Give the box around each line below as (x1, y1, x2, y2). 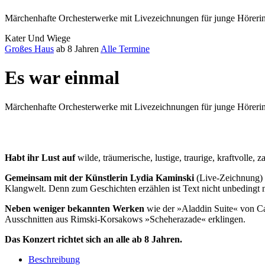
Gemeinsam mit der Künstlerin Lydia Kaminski (5, 172, 196, 183)
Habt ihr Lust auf (5, 152, 77, 163)
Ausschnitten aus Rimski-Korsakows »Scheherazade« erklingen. (5, 214, 245, 224)
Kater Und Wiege (5, 33, 70, 43)
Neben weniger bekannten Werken (5, 203, 144, 214)
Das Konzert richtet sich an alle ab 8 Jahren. (5, 234, 182, 244)
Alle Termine (101, 43, 150, 54)
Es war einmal (5, 67, 119, 89)
